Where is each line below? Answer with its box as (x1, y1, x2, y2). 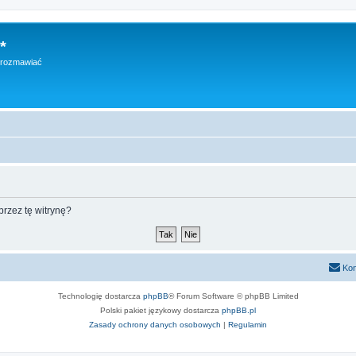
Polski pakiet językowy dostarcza (100, 306, 222, 315)
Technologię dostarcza (57, 292, 143, 300)
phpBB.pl (222, 306, 256, 315)
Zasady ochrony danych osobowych (89, 320, 221, 329)
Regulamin (228, 320, 267, 329)
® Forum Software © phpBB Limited (168, 292, 299, 300)
